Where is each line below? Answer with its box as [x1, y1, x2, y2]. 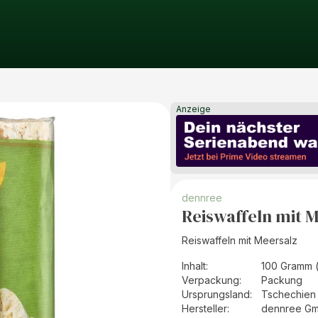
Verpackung [182, 274, 239, 287]
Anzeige [176, 104, 211, 114]
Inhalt [182, 260, 206, 273]
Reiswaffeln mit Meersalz [182, 234, 297, 247]
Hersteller [182, 302, 227, 315]
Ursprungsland [182, 288, 250, 301]
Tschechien [261, 288, 316, 301]
